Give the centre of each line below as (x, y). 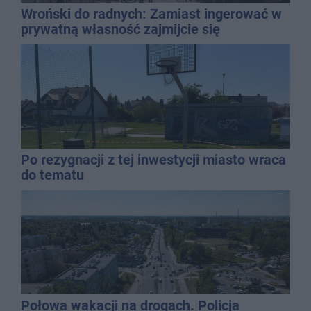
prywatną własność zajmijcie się (120, 29)
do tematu (52, 175)
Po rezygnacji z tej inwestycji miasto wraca (153, 159)
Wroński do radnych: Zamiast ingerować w (151, 14)
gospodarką (57, 44)
